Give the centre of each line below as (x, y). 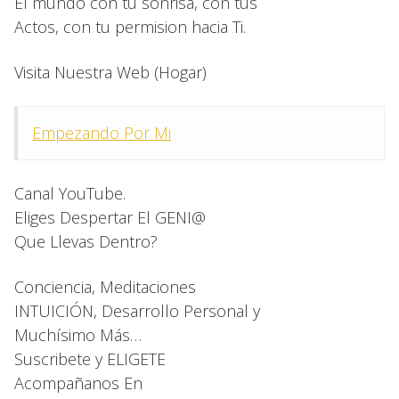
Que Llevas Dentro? (86, 242)
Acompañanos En (78, 383)
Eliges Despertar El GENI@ (110, 218)
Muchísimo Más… (78, 335)
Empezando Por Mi (102, 133)
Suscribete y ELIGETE (90, 359)
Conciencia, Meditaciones (105, 287)
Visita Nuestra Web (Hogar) (110, 73)
